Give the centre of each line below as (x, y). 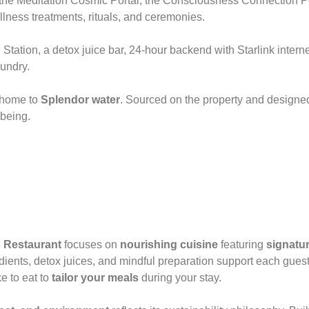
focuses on (91, 244)
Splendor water (80, 99)
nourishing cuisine (169, 244)
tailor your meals (94, 277)
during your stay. (180, 277)
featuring (241, 244)
